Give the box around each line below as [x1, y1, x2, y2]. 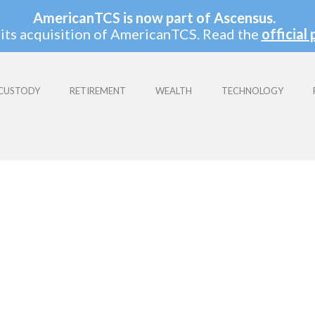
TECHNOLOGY [221, 85, 283, 96]
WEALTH [155, 85, 192, 96]
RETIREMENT [69, 85, 126, 96]
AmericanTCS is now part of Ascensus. [32, 9, 276, 26]
